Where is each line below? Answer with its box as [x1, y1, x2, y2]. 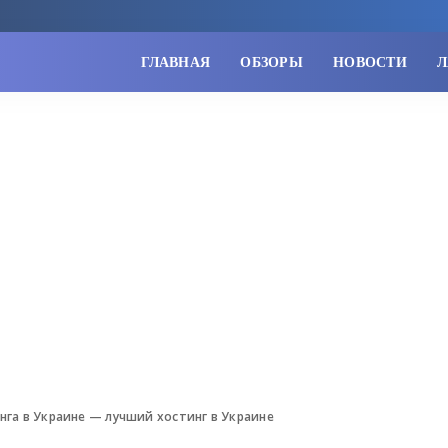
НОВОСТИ [332, 51, 407, 72]
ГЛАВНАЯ [141, 51, 211, 72]
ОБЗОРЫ [240, 51, 303, 72]
